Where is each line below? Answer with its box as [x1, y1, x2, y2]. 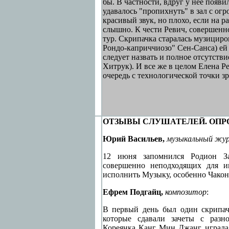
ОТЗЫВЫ [102, 117, 141, 126]
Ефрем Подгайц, [102, 188, 165, 196]
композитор [165, 188, 207, 196]
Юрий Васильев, [102, 134, 165, 143]
